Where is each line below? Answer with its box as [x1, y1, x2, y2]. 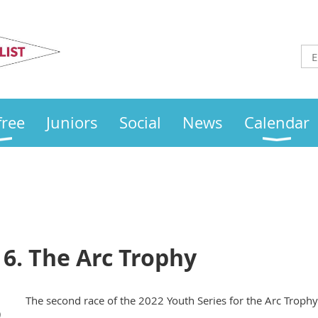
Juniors [46, 112, 98, 133]
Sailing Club [62, 47, 177, 75]
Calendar [244, 112, 309, 133]
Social [119, 112, 161, 133]
